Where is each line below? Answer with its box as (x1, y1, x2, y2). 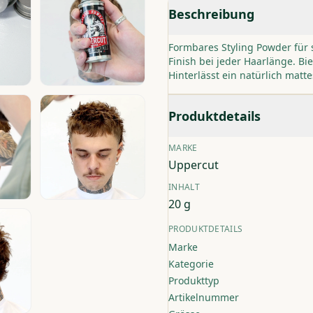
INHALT (168, 181, 200, 193)
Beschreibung (168, 6, 254, 22)
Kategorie (168, 257, 214, 270)
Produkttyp (168, 274, 219, 287)
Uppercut (168, 157, 219, 173)
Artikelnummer (168, 291, 239, 304)
